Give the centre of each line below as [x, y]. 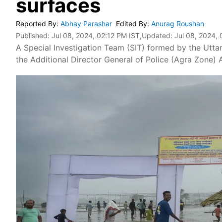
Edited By [132, 24]
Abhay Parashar [87, 24]
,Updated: [157, 35]
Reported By [36, 24]
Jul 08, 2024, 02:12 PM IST [96, 35]
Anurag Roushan [179, 24]
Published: [34, 35]
